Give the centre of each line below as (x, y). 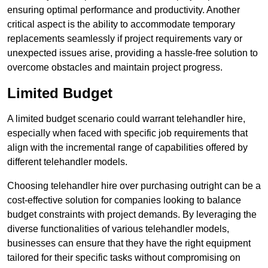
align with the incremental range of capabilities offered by (127, 148)
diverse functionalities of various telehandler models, (118, 229)
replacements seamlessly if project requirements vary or (125, 39)
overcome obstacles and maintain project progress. (115, 68)
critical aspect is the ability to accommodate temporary (121, 25)
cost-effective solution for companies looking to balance (124, 200)
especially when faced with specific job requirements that (127, 133)
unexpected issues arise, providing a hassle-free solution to (133, 53)
